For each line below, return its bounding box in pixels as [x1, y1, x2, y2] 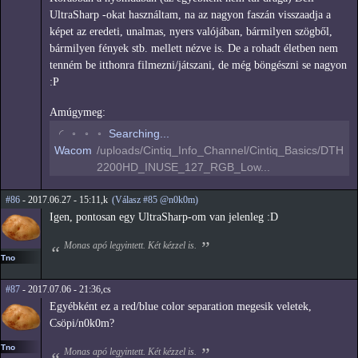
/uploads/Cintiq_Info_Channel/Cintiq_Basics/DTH [97, 143, 344, 157]
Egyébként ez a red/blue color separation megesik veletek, [50, 300, 312, 312]
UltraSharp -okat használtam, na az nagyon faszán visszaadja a [50, 9, 331, 22]
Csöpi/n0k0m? [50, 316, 114, 329]
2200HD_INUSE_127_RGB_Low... [97, 160, 270, 173]
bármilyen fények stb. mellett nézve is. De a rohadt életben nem [50, 42, 338, 55]
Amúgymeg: [50, 105, 105, 118]
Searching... [109, 126, 169, 140]
